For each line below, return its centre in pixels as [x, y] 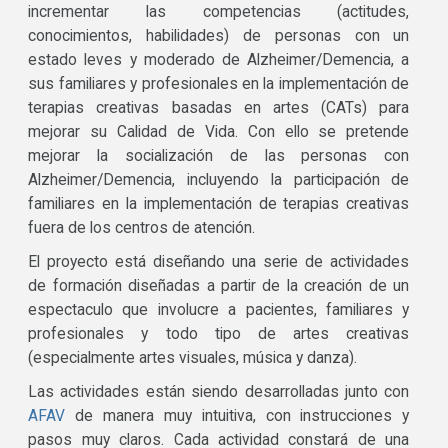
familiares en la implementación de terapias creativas [219, 204]
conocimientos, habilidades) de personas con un [219, 36]
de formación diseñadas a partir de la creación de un [219, 286]
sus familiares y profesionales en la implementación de [219, 84]
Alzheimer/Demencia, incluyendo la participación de [219, 180]
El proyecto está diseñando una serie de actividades [219, 262]
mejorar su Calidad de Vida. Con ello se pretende [219, 132]
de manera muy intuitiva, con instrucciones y [237, 416]
